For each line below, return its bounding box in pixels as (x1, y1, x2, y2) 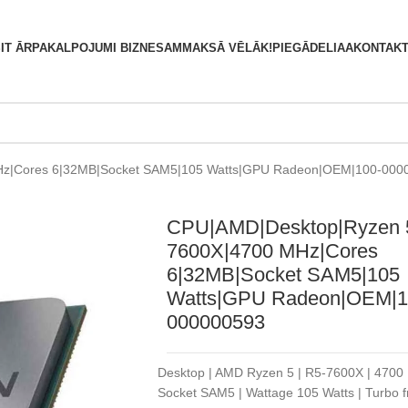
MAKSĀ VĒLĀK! (181, 41, 272, 55)
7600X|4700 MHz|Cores (167, 240, 378, 262)
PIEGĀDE (271, 41, 326, 55)
